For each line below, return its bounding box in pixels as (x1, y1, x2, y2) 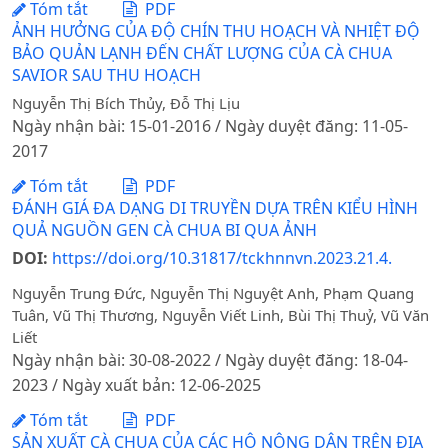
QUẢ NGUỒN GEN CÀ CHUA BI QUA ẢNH (12, 219, 317, 242)
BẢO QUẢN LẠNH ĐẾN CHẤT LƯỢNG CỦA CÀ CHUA (12, 42, 392, 65)
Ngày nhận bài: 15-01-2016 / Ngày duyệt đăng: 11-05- (12, 114, 408, 137)
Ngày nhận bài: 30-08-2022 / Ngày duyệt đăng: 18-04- (12, 348, 408, 371)
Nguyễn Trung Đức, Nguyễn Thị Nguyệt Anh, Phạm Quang (12, 282, 414, 303)
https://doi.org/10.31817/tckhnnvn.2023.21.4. (52, 247, 392, 270)
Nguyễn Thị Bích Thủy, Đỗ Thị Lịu (12, 92, 240, 113)
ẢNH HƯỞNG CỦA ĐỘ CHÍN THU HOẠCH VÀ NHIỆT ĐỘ (12, 20, 420, 43)
